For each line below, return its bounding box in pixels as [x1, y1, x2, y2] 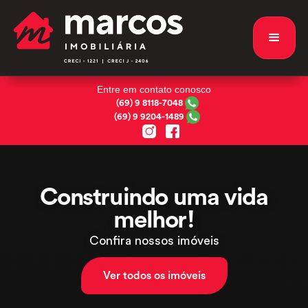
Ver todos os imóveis [102, 270, 206, 282]
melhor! [113, 208, 195, 233]
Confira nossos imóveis [89, 234, 219, 247]
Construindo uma [40, 186, 225, 210]
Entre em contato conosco [96, 84, 211, 95]
